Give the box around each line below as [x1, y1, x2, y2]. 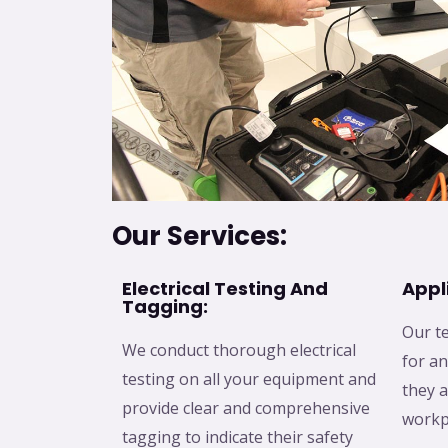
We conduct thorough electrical [122, 339, 356, 362]
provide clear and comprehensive [122, 397, 370, 420]
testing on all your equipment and [122, 368, 376, 391]
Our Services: [112, 218, 287, 255]
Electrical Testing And [122, 276, 328, 302]
